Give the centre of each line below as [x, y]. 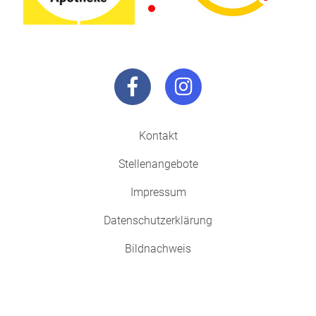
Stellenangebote [158, 164]
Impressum [158, 193]
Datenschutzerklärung [158, 221]
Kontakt [158, 136]
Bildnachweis [158, 249]
